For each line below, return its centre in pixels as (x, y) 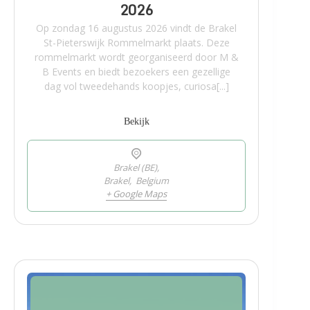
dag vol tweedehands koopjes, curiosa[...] (136, 86)
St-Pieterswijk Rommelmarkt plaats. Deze (136, 42)
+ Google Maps (137, 193)
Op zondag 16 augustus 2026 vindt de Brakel (137, 28)
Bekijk (136, 121)
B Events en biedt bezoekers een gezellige (137, 71)
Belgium (153, 180)
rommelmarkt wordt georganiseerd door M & (136, 57)
